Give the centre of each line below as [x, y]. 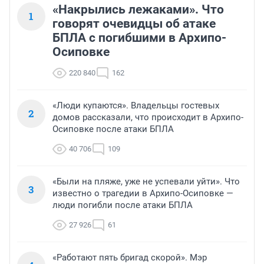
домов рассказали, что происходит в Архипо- [148, 118]
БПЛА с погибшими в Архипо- [139, 38]
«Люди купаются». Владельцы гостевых [136, 106]
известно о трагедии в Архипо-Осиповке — [143, 194]
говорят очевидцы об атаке [134, 24]
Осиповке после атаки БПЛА [113, 129]
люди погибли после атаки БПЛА [123, 205]
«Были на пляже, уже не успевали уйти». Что [146, 182]
